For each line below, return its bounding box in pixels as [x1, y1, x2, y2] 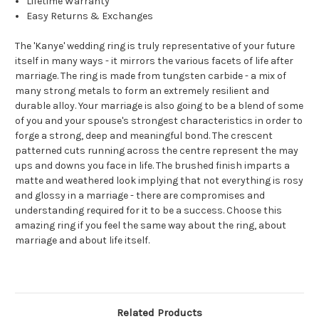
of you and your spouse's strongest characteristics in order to [15, 114, 303, 127]
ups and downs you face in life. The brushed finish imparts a [15, 159, 290, 172]
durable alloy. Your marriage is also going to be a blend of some [15, 99, 303, 112]
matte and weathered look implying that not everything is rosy [15, 174, 303, 187]
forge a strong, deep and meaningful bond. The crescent [15, 129, 273, 142]
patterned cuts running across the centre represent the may [15, 144, 298, 157]
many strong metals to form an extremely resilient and [15, 84, 269, 97]
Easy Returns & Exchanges [26, 9, 154, 22]
